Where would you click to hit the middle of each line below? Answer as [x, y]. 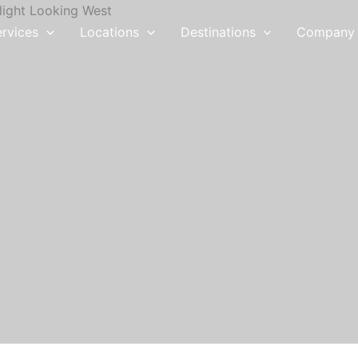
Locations [109, 32]
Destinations [218, 32]
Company [326, 32]
